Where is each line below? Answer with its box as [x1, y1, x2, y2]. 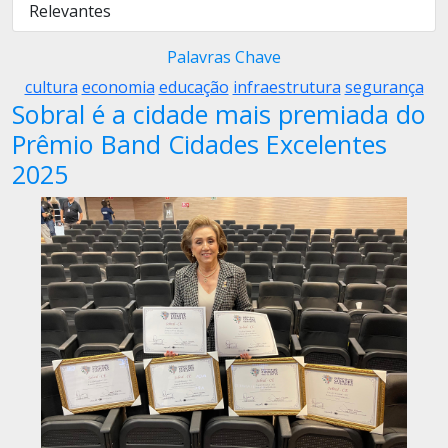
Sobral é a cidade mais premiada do [12, 97, 426, 131]
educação [158, 76, 229, 98]
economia [81, 76, 155, 98]
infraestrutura [232, 76, 341, 98]
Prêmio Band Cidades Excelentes [12, 127, 387, 161]
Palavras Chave [167, 46, 281, 68]
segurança [344, 76, 424, 98]
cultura [24, 76, 78, 98]
